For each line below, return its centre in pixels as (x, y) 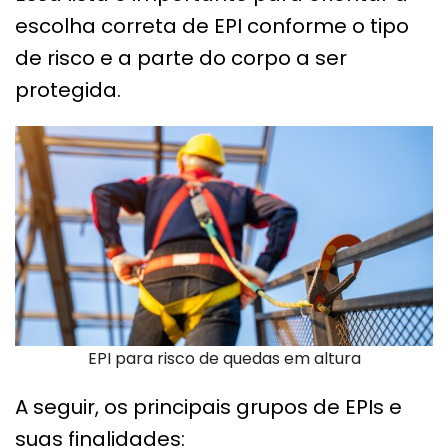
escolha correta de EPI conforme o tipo (212, 26)
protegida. (68, 90)
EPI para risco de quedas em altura (224, 359)
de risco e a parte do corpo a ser (181, 58)
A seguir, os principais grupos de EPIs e (208, 407)
